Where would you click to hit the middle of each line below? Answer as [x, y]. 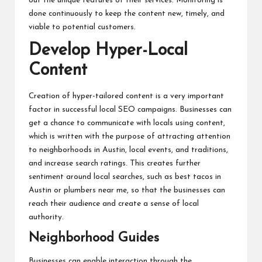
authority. [46, 217]
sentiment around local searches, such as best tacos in [125, 177]
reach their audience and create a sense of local [114, 204]
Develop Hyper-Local [108, 51]
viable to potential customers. [82, 27]
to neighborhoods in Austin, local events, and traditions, [128, 150]
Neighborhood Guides [94, 238]
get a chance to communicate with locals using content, [127, 123]
